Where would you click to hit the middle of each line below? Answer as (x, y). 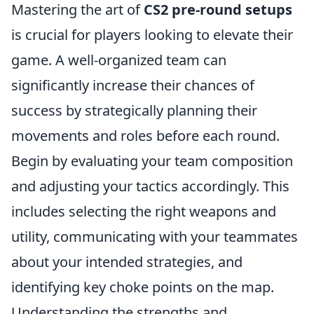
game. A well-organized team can (119, 60)
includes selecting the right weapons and (144, 211)
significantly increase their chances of (133, 85)
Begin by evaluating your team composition (152, 161)
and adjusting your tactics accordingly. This (150, 186)
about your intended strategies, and (127, 262)
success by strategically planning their (134, 110)
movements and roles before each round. (145, 136)
